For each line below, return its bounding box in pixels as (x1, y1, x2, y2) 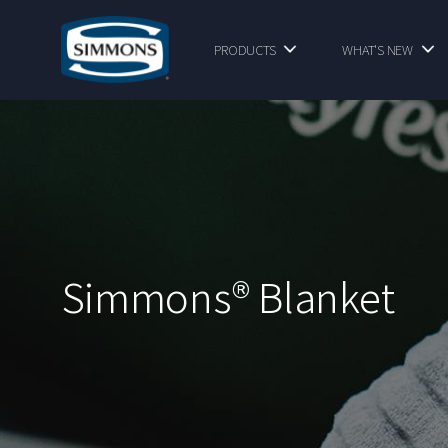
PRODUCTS (214, 40, 276, 59)
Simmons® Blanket (60, 267, 395, 325)
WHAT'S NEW (342, 40, 413, 59)
